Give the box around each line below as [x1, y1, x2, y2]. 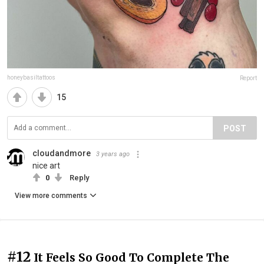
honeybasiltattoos [7, 74, 55, 81]
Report [240, 75, 257, 82]
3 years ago [96, 150, 130, 159]
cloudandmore [32, 148, 91, 159]
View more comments [15, 192, 87, 200]
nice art [32, 161, 60, 171]
